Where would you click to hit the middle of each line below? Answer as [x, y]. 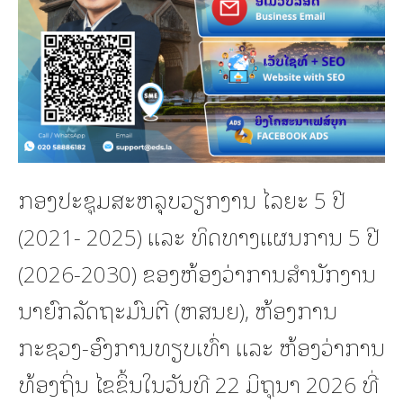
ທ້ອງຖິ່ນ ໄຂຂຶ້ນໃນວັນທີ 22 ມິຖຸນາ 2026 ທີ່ [198, 383]
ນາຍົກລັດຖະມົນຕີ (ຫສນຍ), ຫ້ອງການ [178, 309]
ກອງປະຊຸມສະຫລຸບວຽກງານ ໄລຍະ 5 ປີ [182, 198]
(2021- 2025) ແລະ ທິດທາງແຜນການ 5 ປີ [199, 235]
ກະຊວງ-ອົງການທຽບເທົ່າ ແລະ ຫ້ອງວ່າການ [201, 346]
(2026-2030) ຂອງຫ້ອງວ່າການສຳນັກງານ [197, 272]
